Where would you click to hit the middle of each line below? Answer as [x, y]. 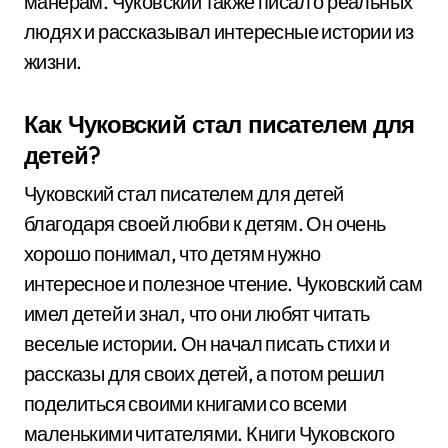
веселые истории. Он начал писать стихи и [206, 343]
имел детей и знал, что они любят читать [197, 313]
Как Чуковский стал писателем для [219, 124]
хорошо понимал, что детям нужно [172, 253]
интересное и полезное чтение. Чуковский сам [223, 283]
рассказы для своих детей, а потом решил [204, 373]
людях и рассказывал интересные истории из [219, 31]
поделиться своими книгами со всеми [185, 403]
